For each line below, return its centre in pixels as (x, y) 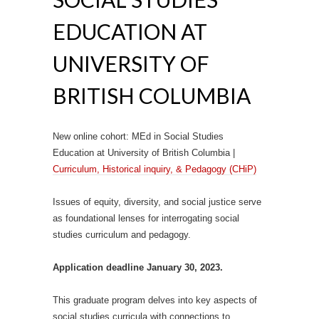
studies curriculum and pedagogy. (122, 235)
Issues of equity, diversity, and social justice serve (157, 202)
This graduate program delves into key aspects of (155, 300)
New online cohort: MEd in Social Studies (138, 136)
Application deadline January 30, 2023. (138, 267)
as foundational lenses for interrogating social (146, 218)
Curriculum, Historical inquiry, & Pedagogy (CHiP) (155, 169)
